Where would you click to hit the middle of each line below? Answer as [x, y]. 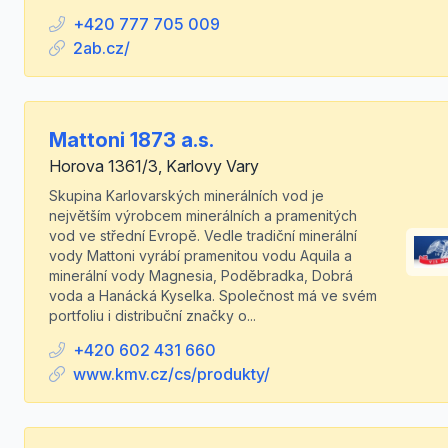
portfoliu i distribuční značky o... [152, 315]
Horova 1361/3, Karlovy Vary [154, 166]
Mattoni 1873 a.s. [131, 140]
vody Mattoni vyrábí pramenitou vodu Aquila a [200, 255]
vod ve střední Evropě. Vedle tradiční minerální [203, 235]
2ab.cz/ [101, 48]
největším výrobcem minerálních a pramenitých [203, 215]
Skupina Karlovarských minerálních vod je [186, 195]
